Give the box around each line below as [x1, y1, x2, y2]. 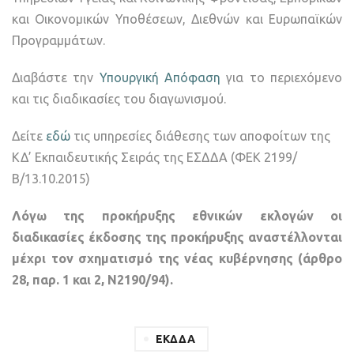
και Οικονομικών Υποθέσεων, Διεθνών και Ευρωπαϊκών [12, 12, 342, 27]
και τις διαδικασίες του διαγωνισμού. [12, 92, 226, 107]
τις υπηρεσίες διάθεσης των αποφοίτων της [70, 129, 330, 144]
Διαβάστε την [12, 70, 100, 85]
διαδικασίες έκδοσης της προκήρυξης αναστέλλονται [12, 230, 342, 245]
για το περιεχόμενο [226, 70, 343, 85]
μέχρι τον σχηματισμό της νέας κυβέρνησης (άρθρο [12, 251, 342, 266]
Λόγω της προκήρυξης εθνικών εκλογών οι [12, 209, 342, 224]
